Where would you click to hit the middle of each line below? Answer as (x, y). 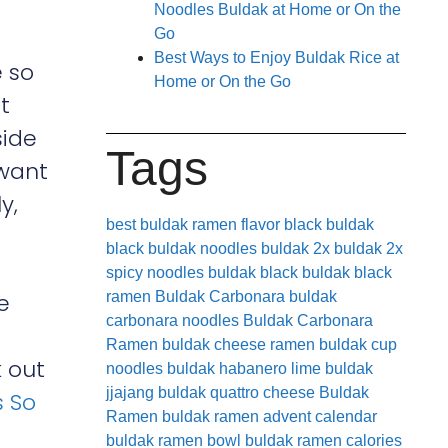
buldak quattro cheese (236, 392)
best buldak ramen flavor (193, 224)
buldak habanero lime (244, 368)
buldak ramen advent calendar (269, 416)
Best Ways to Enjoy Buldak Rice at (276, 57)
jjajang (130, 392)
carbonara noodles (172, 320)
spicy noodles (155, 272)
